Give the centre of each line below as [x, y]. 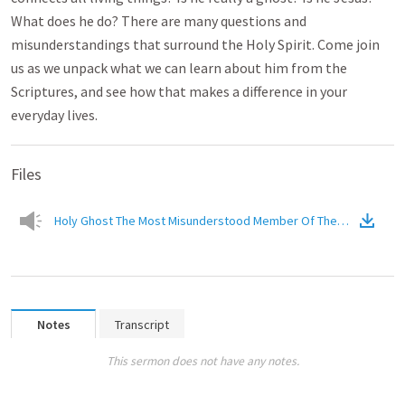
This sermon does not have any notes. [202, 361]
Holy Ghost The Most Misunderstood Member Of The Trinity [213, 221]
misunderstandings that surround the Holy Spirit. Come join [195, 44]
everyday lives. [54, 115]
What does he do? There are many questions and [159, 21]
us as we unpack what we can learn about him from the [179, 68]
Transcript [142, 325]
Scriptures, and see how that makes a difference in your [179, 91]
